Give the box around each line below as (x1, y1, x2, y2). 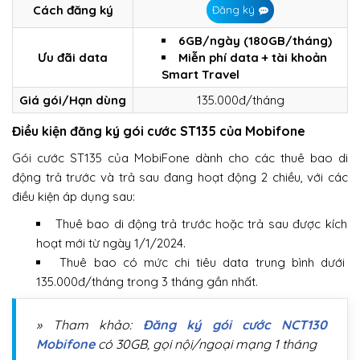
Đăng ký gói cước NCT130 (142, 316, 328, 333)
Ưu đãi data (38, 49, 108, 65)
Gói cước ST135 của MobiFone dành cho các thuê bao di (12, 149, 348, 166)
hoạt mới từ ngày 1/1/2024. (36, 235, 186, 251)
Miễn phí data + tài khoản (178, 49, 327, 65)
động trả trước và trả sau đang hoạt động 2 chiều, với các (12, 169, 348, 185)
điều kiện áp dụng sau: (12, 188, 135, 204)
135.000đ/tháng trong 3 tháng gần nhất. (36, 273, 258, 289)
